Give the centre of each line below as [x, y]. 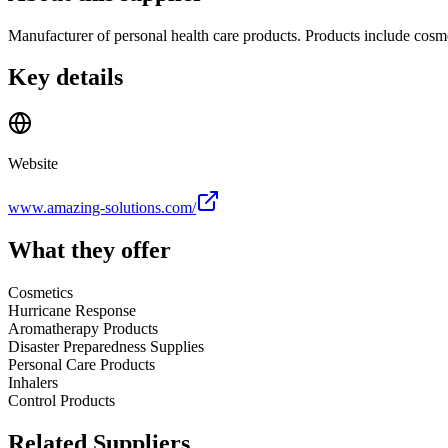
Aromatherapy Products [83, 329]
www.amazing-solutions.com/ [102, 208]
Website [33, 164]
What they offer [89, 250]
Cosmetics [40, 293]
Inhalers [33, 383]
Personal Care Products [81, 365]
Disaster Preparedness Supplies [106, 347]
